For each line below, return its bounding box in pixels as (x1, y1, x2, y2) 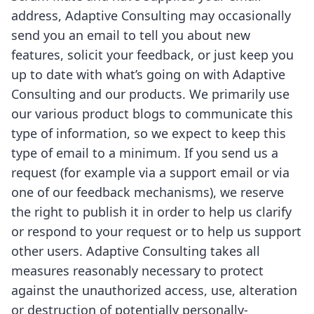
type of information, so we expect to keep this (11, 125, 286, 142)
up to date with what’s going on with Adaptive (11, 66, 285, 83)
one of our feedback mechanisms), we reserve (11, 184, 284, 200)
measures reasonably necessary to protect (11, 262, 264, 279)
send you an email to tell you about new (11, 27, 250, 43)
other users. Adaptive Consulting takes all (11, 243, 260, 259)
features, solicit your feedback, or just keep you (11, 46, 294, 63)
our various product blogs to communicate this (11, 105, 293, 122)
